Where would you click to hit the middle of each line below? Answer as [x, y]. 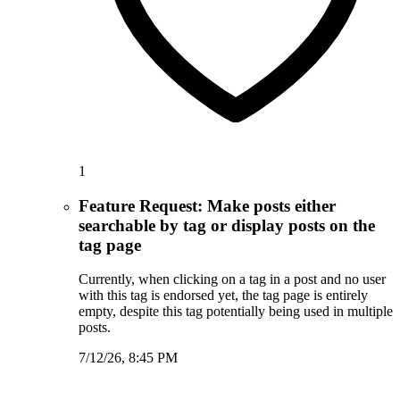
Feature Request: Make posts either [207, 205]
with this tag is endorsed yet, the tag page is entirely [223, 296]
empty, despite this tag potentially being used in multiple [236, 312]
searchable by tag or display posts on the [227, 225]
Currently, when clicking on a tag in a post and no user [232, 279]
